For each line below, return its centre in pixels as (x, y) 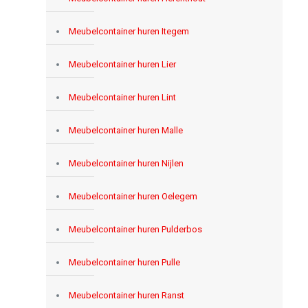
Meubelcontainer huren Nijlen (126, 163)
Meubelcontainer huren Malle (125, 130)
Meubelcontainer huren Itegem (129, 31)
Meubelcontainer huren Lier (122, 64)
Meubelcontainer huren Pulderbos (135, 229)
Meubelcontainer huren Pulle (124, 262)
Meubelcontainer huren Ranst (126, 295)
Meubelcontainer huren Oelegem (133, 196)
